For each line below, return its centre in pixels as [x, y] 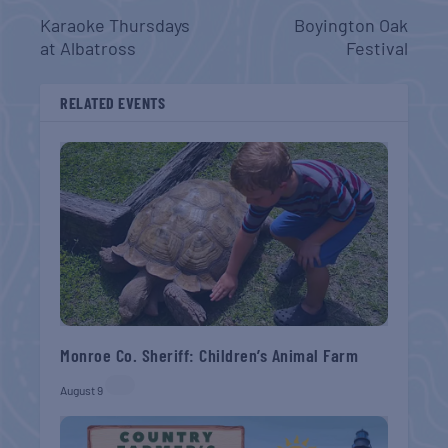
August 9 [82, 390]
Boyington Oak [350, 25]
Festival [376, 48]
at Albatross [88, 48]
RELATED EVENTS [113, 103]
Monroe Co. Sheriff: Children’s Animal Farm [209, 355]
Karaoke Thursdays [115, 25]
